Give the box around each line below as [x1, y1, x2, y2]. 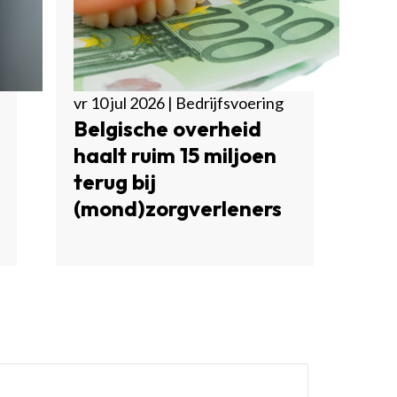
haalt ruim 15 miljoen [73, 142, 276, 168]
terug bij [73, 168, 156, 195]
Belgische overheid [73, 115, 261, 142]
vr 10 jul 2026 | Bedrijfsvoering [73, 93, 284, 113]
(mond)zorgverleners [73, 195, 282, 222]
